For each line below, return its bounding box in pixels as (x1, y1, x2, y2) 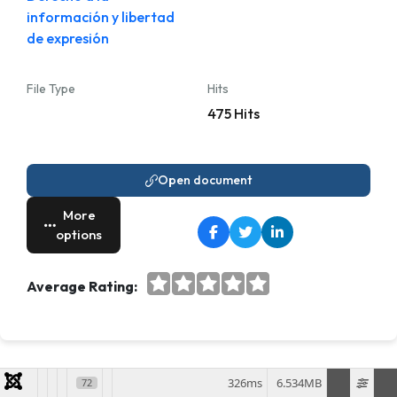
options (56, 226, 103, 243)
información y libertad (27, 8, 175, 26)
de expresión (27, 29, 109, 47)
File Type (27, 81, 75, 97)
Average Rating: (27, 277, 137, 295)
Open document (158, 172, 252, 188)
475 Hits (207, 105, 260, 122)
